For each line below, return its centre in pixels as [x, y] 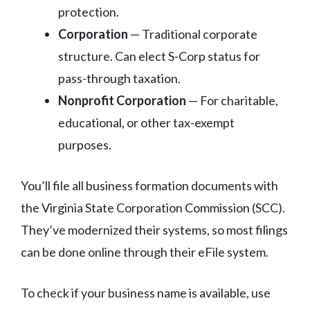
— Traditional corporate [193, 34]
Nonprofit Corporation [122, 101]
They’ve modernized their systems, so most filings [154, 230]
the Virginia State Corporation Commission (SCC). [153, 208]
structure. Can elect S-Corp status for [159, 56]
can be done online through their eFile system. [145, 252]
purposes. [85, 145]
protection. [89, 12]
